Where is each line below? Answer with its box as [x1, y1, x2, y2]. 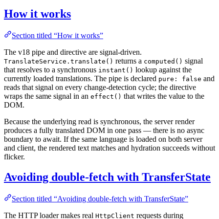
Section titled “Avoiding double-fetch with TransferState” [12, 195, 188, 203]
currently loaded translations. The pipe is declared [4, 74, 158, 83]
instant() [98, 66, 133, 74]
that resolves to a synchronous [4, 65, 98, 74]
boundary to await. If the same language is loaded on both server [4, 134, 202, 143]
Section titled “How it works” [12, 31, 103, 40]
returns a [113, 56, 144, 65]
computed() [144, 57, 183, 65]
